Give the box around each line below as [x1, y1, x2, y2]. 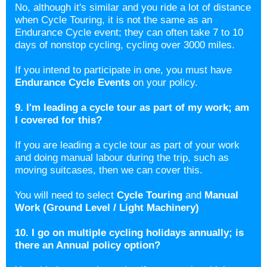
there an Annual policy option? [15, 240, 163, 251]
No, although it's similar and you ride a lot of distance [15, 2, 251, 13]
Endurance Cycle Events [15, 77, 130, 88]
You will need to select [15, 190, 117, 201]
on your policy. [130, 77, 198, 88]
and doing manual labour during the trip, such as [15, 152, 229, 163]
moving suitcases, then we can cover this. [15, 164, 203, 176]
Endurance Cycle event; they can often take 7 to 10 [15, 27, 243, 38]
